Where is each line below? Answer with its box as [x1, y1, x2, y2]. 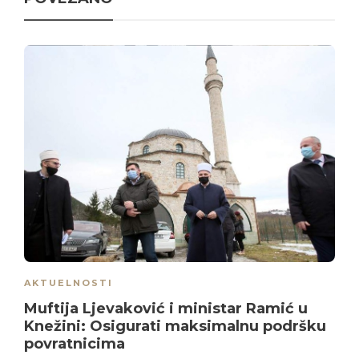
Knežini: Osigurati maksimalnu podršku [24, 317, 326, 336]
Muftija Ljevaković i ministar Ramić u [24, 300, 308, 318]
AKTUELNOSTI [24, 277, 113, 289]
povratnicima [24, 335, 125, 353]
